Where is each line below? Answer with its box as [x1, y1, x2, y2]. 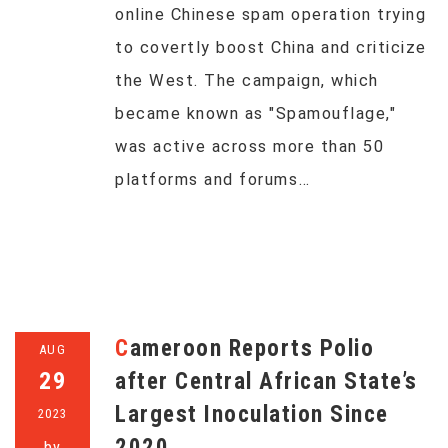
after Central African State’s [115, 368, 418, 395]
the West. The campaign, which [115, 71, 379, 90]
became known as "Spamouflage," [115, 104, 396, 123]
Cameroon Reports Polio [115, 335, 130, 362]
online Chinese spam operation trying [115, 5, 426, 24]
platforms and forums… [115, 170, 311, 189]
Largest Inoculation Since [115, 401, 389, 428]
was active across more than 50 [115, 137, 384, 156]
